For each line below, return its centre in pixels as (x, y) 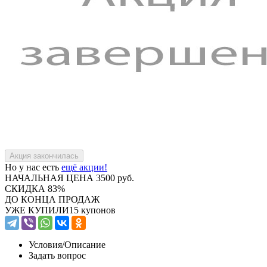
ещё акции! (84, 167)
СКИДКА (25, 188)
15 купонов (92, 210)
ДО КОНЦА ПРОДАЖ (52, 199)
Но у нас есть (33, 167)
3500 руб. (114, 178)
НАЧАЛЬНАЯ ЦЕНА (49, 178)
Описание (85, 244)
